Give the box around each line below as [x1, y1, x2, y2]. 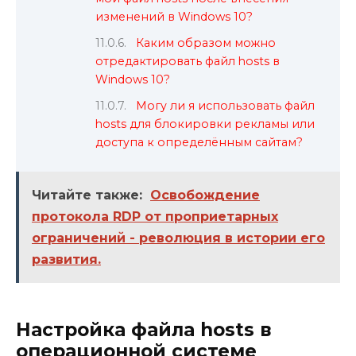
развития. [32, 251, 101, 267]
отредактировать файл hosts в [95, 53, 280, 68]
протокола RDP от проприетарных [32, 208, 278, 224]
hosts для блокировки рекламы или [95, 116, 315, 131]
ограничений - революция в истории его [32, 230, 325, 246]
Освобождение [150, 187, 260, 203]
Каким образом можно [136, 35, 277, 50]
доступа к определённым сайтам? [95, 134, 303, 149]
